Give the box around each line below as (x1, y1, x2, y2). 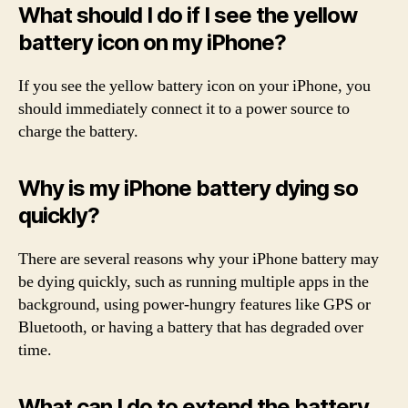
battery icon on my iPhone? (18, 29, 287, 56)
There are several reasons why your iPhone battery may (18, 249, 379, 270)
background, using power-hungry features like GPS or (18, 294, 371, 315)
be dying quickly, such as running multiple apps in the (18, 271, 369, 292)
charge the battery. (18, 121, 138, 142)
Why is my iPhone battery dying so (18, 175, 359, 201)
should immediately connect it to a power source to (18, 98, 350, 119)
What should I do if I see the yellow (18, 2, 358, 28)
